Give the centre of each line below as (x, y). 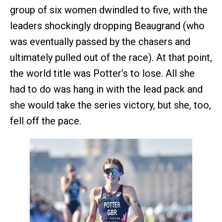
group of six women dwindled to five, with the (109, 10)
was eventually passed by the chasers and (100, 42)
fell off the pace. (46, 121)
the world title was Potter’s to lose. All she (102, 74)
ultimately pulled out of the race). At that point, (111, 58)
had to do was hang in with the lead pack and (106, 89)
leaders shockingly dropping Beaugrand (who (107, 26)
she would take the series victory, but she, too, (111, 105)
